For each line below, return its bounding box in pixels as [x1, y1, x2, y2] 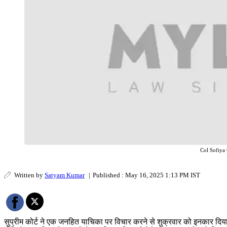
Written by [14, 171, 45, 179]
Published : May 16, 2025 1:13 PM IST [93, 171, 200, 179]
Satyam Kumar [45, 171, 85, 179]
